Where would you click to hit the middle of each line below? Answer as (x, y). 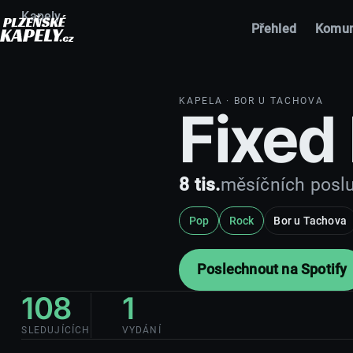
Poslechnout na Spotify (272, 269)
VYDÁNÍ (141, 330)
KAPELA (201, 101)
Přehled (274, 28)
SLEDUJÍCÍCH (56, 330)
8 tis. (200, 185)
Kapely (41, 16)
